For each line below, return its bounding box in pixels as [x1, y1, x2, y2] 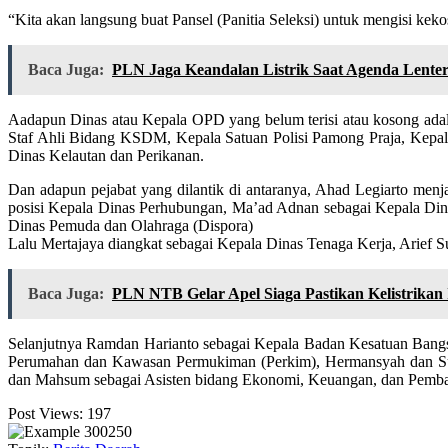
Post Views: [8, 405, 83, 423]
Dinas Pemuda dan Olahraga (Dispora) [8, 217, 253, 235]
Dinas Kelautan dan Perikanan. [8, 147, 204, 165]
